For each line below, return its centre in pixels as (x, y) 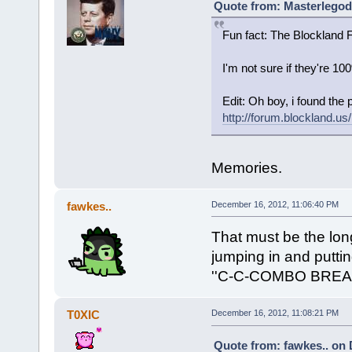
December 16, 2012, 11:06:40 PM (275, 204)
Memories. (246, 167)
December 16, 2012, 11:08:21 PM (275, 313)
